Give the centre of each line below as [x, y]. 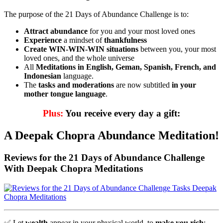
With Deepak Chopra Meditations [73, 168]
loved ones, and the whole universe [79, 58]
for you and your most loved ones [141, 31]
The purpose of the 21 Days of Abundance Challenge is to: [96, 14]
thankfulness [125, 40]
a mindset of [83, 40]
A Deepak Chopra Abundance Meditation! [111, 135]
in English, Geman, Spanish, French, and [147, 67]
